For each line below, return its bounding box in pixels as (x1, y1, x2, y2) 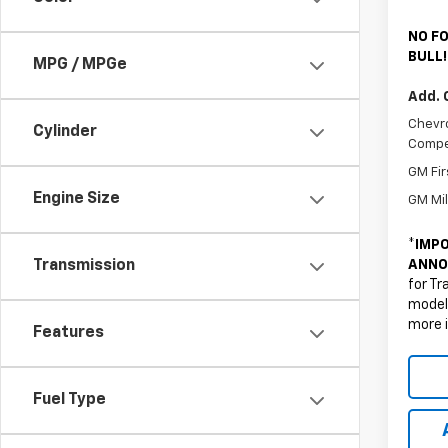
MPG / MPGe (33, 57, 127, 73)
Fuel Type (33, 392, 106, 408)
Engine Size (33, 191, 120, 207)
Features (33, 325, 104, 341)
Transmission (33, 258, 135, 274)
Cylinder (33, 124, 97, 140)
